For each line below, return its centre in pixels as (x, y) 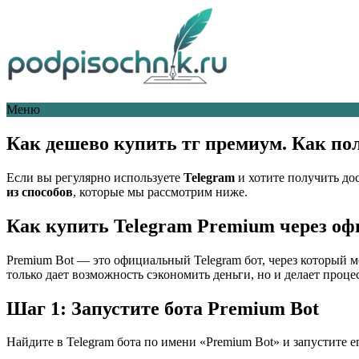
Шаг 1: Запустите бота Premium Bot (163, 308)
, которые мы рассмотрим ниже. (160, 192)
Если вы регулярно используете (95, 177)
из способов (40, 192)
